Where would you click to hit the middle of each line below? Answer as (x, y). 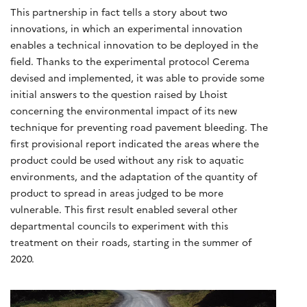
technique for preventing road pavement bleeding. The (139, 127)
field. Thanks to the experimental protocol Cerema (130, 61)
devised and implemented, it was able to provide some (137, 78)
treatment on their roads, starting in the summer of (131, 242)
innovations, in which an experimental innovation (126, 28)
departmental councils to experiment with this (119, 226)
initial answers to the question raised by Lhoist (119, 94)
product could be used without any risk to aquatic (127, 160)
